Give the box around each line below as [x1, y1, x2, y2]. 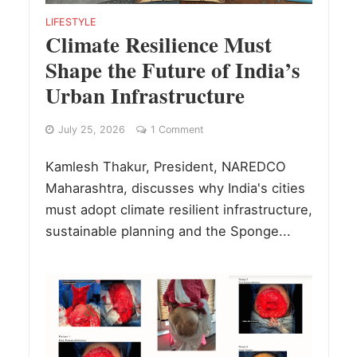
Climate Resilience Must [45, 29, 272, 61]
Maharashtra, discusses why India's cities [45, 180, 305, 197]
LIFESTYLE [45, 16, 96, 29]
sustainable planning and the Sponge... [45, 223, 291, 240]
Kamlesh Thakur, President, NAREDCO [45, 159, 286, 175]
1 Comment [150, 124, 204, 136]
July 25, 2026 [57, 124, 125, 136]
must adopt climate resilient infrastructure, [45, 202, 312, 218]
